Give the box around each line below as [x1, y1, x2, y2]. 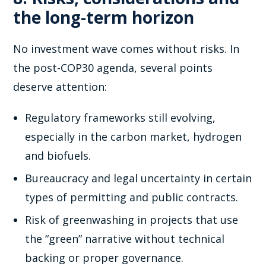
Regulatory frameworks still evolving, [25, 110, 216, 125]
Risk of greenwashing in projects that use [25, 213, 239, 227]
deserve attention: [13, 80, 107, 94]
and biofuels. [25, 148, 91, 163]
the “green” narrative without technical [25, 232, 225, 246]
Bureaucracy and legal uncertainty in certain [25, 171, 252, 186]
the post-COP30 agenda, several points [13, 61, 213, 75]
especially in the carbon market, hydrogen [25, 129, 242, 144]
